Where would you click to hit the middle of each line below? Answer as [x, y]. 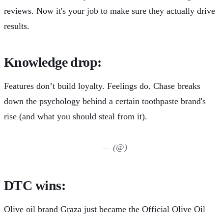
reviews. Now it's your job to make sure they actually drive [110, 11]
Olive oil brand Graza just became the [73, 209]
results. [17, 26]
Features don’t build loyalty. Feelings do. [79, 86]
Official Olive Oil [174, 209]
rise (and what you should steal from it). [76, 117]
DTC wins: [35, 186]
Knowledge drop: [53, 62]
